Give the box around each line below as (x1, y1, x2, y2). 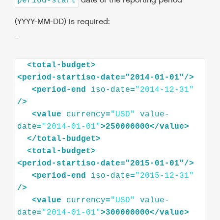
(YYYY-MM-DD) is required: (15, 17, 110, 27)
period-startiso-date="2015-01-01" (22, 159, 184, 168)
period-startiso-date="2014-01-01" (22, 73, 184, 82)
